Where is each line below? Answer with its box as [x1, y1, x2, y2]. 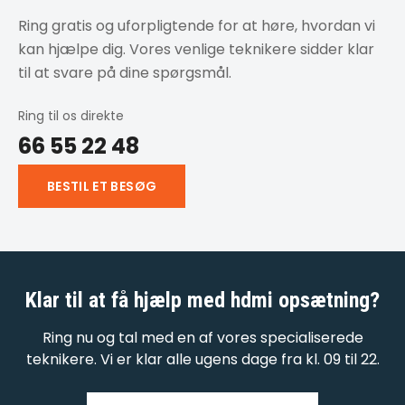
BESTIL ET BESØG [47, 177, 157, 195]
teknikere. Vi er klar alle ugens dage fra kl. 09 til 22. [25, 349, 380, 370]
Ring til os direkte [18, 107, 124, 125]
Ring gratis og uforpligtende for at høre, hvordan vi [18, 15, 375, 36]
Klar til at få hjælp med [25, 287, 231, 313]
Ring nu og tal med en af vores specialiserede [42, 327, 363, 348]
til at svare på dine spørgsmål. [18, 62, 231, 83]
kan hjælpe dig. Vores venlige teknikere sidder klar [18, 39, 374, 60]
